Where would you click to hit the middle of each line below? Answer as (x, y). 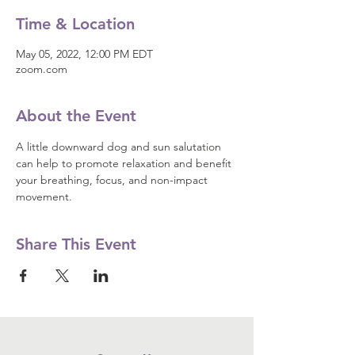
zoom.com (42, 69)
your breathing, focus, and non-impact (113, 180)
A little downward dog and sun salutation (120, 147)
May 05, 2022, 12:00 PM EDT (84, 54)
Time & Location (75, 24)
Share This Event (76, 244)
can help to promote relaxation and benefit (125, 163)
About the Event (76, 116)
